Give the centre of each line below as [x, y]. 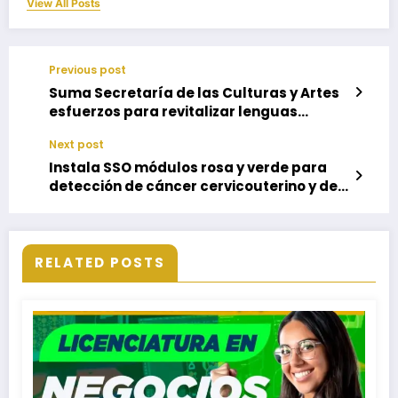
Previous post [88, 70]
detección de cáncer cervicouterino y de [193, 187]
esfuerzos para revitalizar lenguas [173, 112]
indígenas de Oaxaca [126, 131]
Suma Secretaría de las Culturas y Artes [194, 93]
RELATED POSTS [100, 263]
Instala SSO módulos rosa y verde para [188, 168]
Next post [76, 145]
